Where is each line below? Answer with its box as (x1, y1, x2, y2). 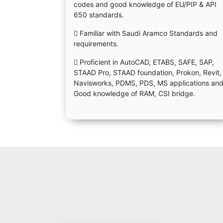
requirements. (74, 39, 118, 48)
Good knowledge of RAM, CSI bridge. (74, 89, 195, 98)
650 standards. (74, 10, 124, 19)
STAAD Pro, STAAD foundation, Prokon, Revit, (74, 68, 222, 77)
